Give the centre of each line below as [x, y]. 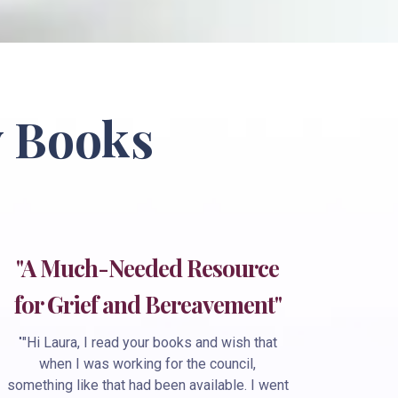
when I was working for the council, [147, 363]
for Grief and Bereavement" [147, 304]
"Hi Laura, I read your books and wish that [149, 342]
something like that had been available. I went [147, 385]
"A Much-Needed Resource [147, 267]
